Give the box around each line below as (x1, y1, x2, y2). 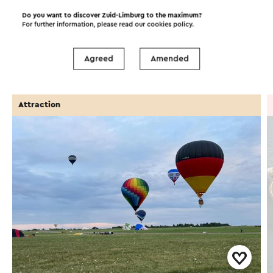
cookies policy (147, 21, 193, 28)
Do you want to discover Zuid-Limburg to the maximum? (22, 12, 202, 19)
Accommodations (21, 60, 90, 69)
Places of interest (98, 29, 165, 38)
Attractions (21, 29, 64, 38)
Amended (151, 54, 189, 63)
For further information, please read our (22, 21, 147, 28)
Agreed (84, 54, 113, 63)
